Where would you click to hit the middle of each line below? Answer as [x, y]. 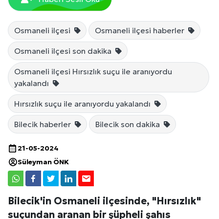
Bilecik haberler [44, 124]
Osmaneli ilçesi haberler [141, 30]
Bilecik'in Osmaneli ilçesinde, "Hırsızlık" [104, 201]
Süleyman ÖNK [43, 162]
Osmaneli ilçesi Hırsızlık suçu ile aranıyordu [93, 71]
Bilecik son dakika [129, 124]
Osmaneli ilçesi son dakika [64, 51]
